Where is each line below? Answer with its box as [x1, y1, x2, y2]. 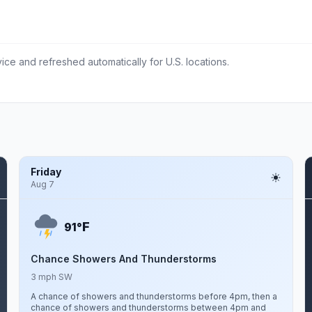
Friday [30, 166, 61, 178]
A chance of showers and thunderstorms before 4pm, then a [30, 291, 277, 302]
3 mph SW [30, 272, 72, 282]
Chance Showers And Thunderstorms [30, 253, 217, 265]
